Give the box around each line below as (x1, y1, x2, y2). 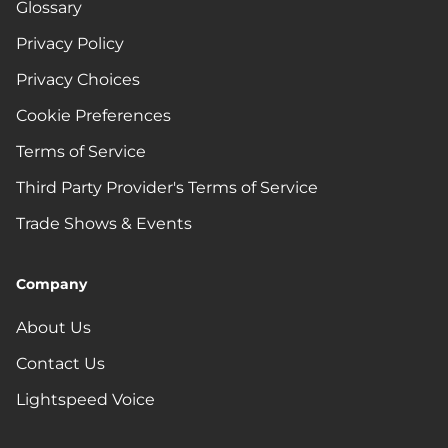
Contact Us (16, 354, 105, 374)
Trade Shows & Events (16, 214, 192, 234)
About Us (16, 318, 91, 338)
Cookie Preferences (16, 106, 171, 126)
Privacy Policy (16, 34, 124, 54)
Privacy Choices (16, 70, 140, 90)
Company (16, 275, 87, 294)
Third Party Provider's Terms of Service (16, 178, 318, 198)
